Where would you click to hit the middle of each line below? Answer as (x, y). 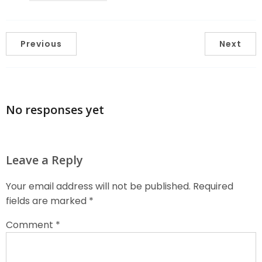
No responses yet (55, 110)
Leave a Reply (44, 160)
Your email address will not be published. (98, 186)
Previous (41, 44)
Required (213, 186)
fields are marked (47, 201)
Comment (31, 225)
